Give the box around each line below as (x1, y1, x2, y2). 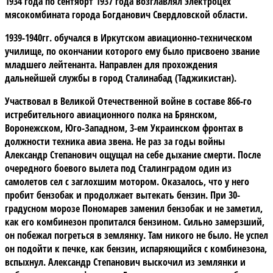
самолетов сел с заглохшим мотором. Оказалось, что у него (5, 174, 249, 188)
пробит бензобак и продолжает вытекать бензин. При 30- (5, 188, 240, 202)
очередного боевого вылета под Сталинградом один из (5, 161, 232, 175)
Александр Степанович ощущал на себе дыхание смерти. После (5, 147, 261, 161)
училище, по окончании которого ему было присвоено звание (5, 44, 260, 58)
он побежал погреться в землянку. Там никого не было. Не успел (5, 228, 268, 242)
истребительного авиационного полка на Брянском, (5, 107, 217, 121)
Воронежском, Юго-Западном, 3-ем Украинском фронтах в (5, 121, 243, 135)
